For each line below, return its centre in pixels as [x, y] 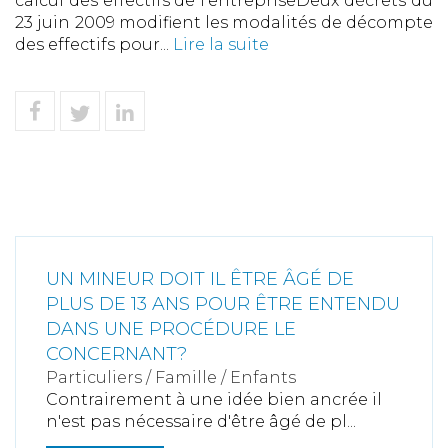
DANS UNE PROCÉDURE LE [171, 329]
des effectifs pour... [94, 44]
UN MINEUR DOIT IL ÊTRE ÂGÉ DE [200, 279]
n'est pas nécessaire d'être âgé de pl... [201, 421]
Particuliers [94, 377]
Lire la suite [221, 44]
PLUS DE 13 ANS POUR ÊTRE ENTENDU [223, 304]
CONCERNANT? [116, 354]
